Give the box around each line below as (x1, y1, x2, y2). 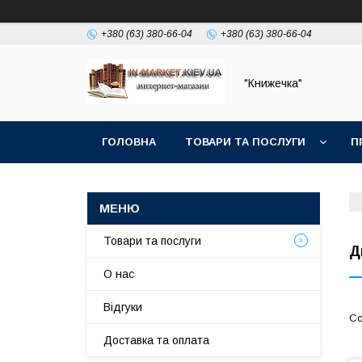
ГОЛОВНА (102, 136, 156, 148)
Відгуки (103, 301, 142, 314)
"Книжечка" (244, 76, 302, 90)
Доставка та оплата (103, 334, 209, 347)
